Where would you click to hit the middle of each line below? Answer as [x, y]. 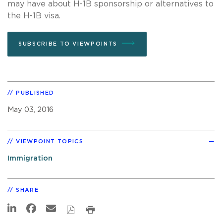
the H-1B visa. [34, 16]
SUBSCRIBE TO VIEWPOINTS [68, 44]
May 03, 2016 [30, 110]
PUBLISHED [35, 93]
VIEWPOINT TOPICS [50, 141]
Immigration [30, 158]
